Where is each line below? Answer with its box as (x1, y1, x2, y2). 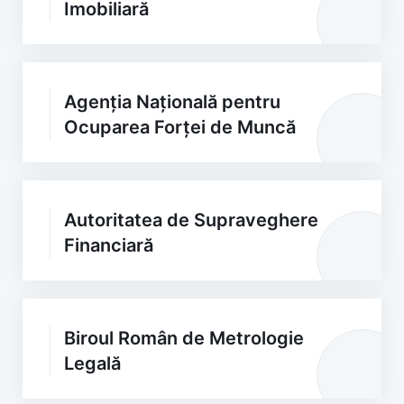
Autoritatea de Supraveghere (64, 209, 318, 231)
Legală (64, 353, 121, 374)
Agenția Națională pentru (64, 91, 280, 113)
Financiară (64, 234, 153, 256)
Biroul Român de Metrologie (64, 327, 304, 349)
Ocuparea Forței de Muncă (64, 116, 296, 138)
